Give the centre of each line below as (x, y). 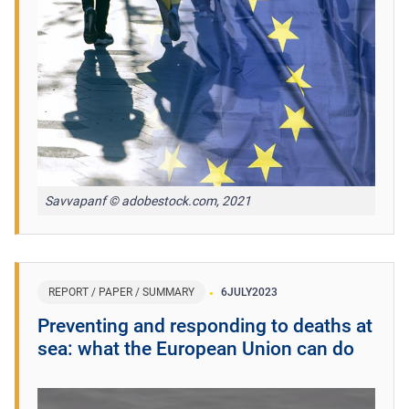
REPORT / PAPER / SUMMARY (121, 292)
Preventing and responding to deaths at (205, 325)
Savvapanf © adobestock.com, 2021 (148, 200)
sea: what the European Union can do (196, 348)
